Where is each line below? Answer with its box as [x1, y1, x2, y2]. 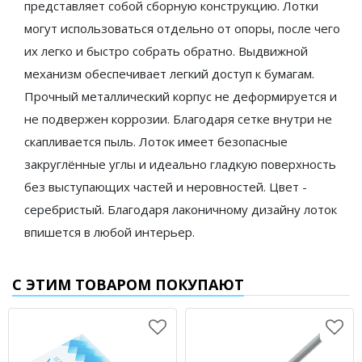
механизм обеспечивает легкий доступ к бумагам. [24, 65, 314, 82]
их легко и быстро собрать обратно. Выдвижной [24, 42, 308, 59]
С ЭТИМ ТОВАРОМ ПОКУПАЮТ [12, 274, 244, 294]
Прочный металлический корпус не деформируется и [24, 87, 337, 104]
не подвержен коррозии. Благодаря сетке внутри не [24, 110, 332, 127]
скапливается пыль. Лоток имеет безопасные [24, 133, 288, 149]
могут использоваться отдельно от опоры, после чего [24, 19, 340, 36]
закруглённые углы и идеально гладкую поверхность [24, 155, 336, 172]
